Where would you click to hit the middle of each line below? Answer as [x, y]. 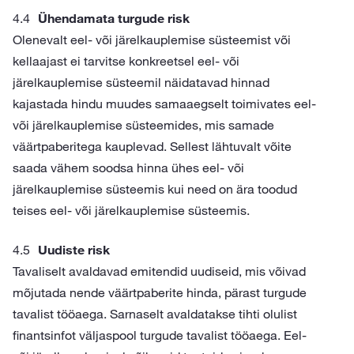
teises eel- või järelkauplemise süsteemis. [131, 210]
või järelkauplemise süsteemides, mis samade [143, 125]
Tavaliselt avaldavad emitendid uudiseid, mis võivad [159, 271]
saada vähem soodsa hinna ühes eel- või [128, 168]
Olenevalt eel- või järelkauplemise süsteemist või [152, 40]
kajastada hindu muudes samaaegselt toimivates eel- [164, 104]
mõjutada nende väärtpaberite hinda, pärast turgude [160, 292]
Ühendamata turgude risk [114, 18]
